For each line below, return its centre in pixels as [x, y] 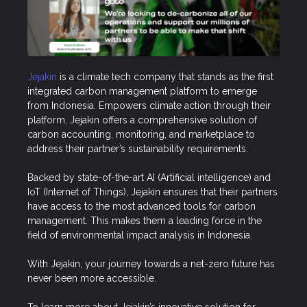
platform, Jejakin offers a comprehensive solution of [142, 120]
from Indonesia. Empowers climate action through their [149, 106]
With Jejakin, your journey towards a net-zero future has [151, 264]
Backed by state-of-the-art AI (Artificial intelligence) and [149, 178]
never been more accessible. [95, 279]
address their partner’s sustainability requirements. [140, 149]
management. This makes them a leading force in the [145, 221]
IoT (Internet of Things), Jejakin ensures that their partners [152, 192]
